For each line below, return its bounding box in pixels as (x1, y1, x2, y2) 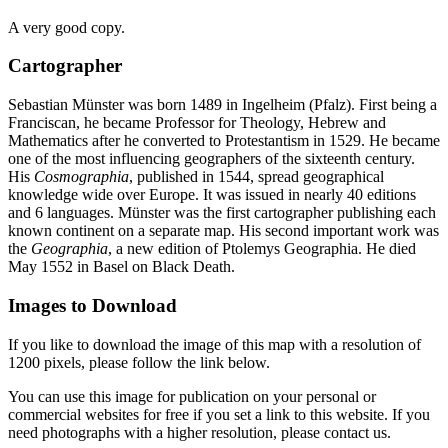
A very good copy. (8, 18, 125, 36)
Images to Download (8, 294, 177, 316)
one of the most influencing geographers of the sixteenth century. (8, 150, 415, 168)
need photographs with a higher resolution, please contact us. (8, 423, 391, 441)
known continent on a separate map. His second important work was (8, 222, 439, 240)
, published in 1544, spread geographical (129, 168, 384, 186)
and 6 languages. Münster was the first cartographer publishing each (8, 204, 436, 222)
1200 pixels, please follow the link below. (8, 353, 270, 371)
